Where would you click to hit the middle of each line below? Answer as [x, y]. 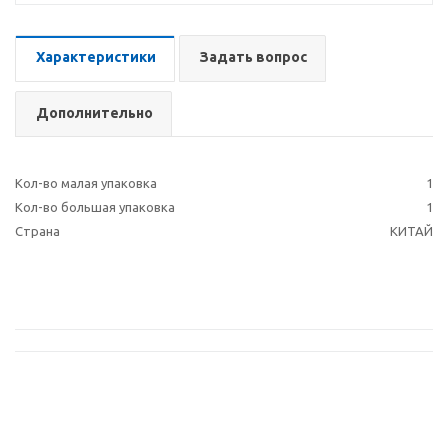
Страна [37, 231]
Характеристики [96, 57]
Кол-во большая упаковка [95, 207]
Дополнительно [94, 113]
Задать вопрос [253, 57]
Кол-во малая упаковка [86, 183]
